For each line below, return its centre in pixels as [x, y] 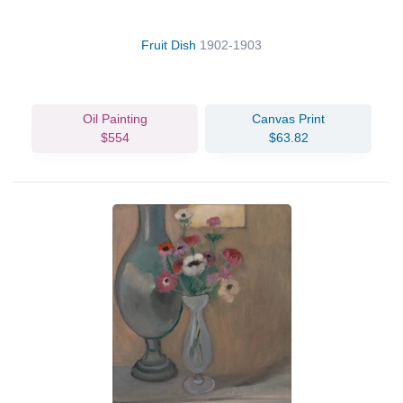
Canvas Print [288, 118]
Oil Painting [115, 118]
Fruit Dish [170, 45]
